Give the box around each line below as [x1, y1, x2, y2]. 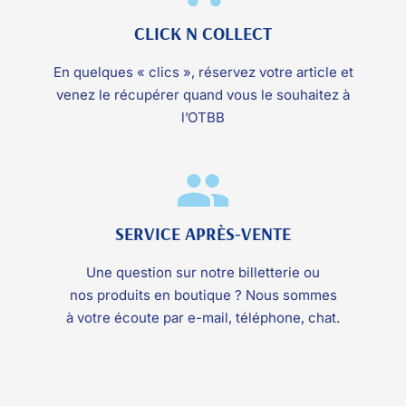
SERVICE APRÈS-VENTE [115, 222, 291, 246]
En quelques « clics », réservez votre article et [53, 63, 353, 82]
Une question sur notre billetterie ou [86, 264, 320, 282]
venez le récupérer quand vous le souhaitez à [56, 86, 350, 104]
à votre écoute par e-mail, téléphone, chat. [66, 309, 340, 327]
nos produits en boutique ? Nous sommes [69, 286, 337, 304]
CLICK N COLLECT [134, 22, 272, 45]
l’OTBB [181, 109, 225, 127]
